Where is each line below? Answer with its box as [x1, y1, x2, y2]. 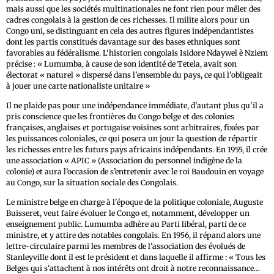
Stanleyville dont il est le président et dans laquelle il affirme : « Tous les [6, 253, 265, 262]
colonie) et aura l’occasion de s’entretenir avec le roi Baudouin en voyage [6, 167, 264, 177]
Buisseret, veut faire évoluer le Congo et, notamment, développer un [6, 209, 250, 218]
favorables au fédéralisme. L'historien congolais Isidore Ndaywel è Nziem [6, 48, 268, 58]
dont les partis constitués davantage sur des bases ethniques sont [6, 37, 240, 47]
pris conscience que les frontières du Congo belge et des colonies [6, 112, 234, 122]
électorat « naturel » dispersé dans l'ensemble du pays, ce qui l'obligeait [6, 70, 262, 80]
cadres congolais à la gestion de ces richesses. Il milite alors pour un [6, 15, 250, 25]
